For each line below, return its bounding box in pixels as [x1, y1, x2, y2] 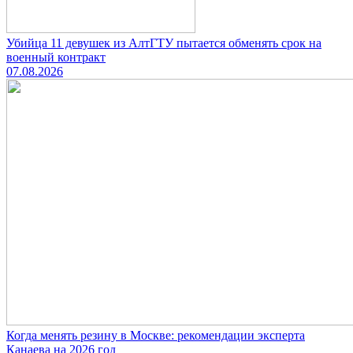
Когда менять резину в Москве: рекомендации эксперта [6, 329, 305, 343]
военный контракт [6, 50, 106, 65]
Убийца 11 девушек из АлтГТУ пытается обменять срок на [6, 36, 321, 50]
